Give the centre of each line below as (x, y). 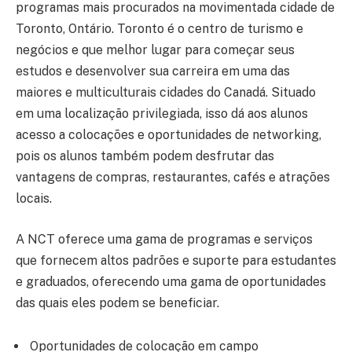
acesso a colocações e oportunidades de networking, (169, 135)
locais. (34, 198)
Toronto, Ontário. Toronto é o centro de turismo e (159, 29)
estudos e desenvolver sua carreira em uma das (153, 71)
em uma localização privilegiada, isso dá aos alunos (162, 114)
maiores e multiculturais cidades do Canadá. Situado (166, 92)
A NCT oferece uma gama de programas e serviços (164, 239)
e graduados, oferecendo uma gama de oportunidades (171, 281)
